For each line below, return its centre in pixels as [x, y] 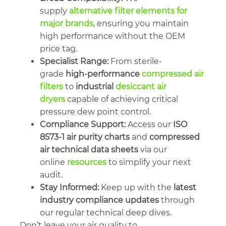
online [53, 162]
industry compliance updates [99, 200]
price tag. [59, 49]
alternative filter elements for [128, 11]
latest [185, 188]
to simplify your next [149, 162]
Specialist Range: [74, 62]
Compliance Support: [83, 125]
